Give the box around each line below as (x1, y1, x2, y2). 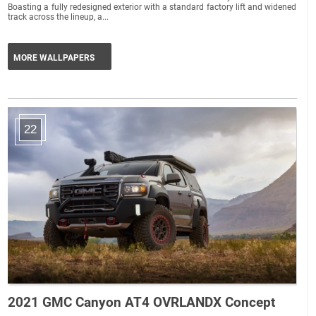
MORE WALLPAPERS (13, 52, 95, 63)
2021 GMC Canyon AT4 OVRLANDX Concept (8, 293, 276, 310)
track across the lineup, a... (8, 11, 109, 22)
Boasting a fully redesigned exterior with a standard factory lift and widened (8, 1, 297, 12)
